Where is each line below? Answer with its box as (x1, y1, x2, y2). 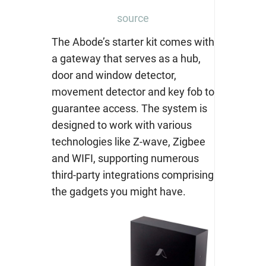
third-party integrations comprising (51, 169, 214, 182)
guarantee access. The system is (51, 102, 207, 115)
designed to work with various (51, 119, 192, 132)
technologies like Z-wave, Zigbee (51, 135, 205, 148)
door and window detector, (51, 69, 176, 82)
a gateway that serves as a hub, (51, 52, 201, 65)
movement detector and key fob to (51, 85, 214, 99)
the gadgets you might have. (51, 185, 186, 198)
